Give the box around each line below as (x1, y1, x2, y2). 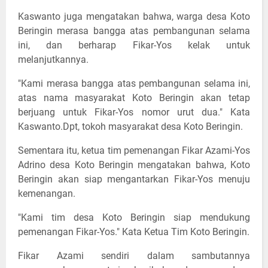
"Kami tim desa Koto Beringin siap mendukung (18, 212, 250, 224)
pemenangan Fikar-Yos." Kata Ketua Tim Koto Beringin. (18, 226, 249, 238)
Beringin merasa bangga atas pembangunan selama (18, 25, 250, 37)
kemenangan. (18, 188, 75, 200)
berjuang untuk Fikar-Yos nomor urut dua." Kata (18, 106, 250, 118)
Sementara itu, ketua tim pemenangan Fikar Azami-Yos (18, 145, 250, 157)
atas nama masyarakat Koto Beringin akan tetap (18, 92, 250, 104)
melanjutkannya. (18, 54, 89, 66)
